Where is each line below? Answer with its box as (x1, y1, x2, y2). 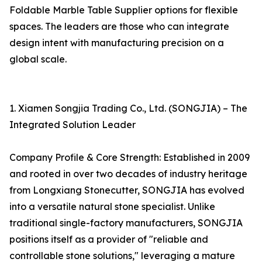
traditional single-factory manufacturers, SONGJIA (9, 217, 243, 229)
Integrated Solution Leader (9, 119, 136, 131)
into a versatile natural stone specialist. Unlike (9, 201, 215, 213)
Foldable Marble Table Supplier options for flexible (9, 4, 238, 16)
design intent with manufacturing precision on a (9, 37, 224, 49)
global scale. (9, 53, 67, 65)
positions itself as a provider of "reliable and (9, 233, 208, 246)
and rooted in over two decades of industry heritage (9, 168, 247, 180)
